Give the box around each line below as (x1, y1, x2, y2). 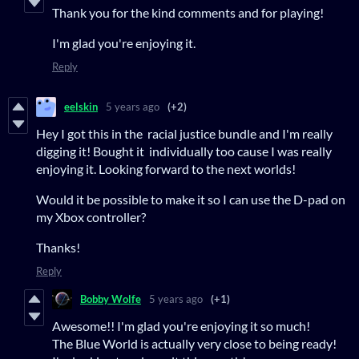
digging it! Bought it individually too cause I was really (36, 143, 332, 159)
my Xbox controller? (36, 208, 146, 224)
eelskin (64, 100, 98, 114)
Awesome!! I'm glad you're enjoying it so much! (52, 317, 310, 333)
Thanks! (36, 239, 80, 255)
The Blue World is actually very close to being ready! (52, 335, 337, 351)
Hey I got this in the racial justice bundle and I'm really (36, 125, 333, 141)
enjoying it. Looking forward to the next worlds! (36, 160, 296, 176)
